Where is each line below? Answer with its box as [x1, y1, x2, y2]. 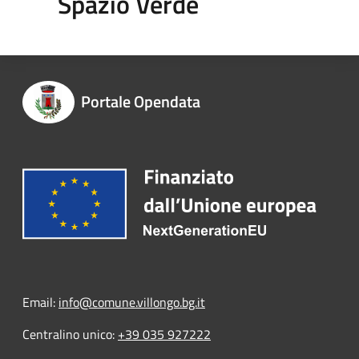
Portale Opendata [80, 88, 200, 114]
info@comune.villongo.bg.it [58, 292, 205, 312]
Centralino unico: [22, 324, 118, 344]
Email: [22, 292, 58, 312]
